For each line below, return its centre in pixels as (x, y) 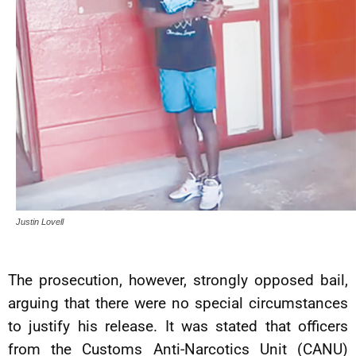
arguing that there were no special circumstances (178, 303)
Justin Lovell (40, 221)
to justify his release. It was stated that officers (178, 326)
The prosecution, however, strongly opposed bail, (178, 280)
